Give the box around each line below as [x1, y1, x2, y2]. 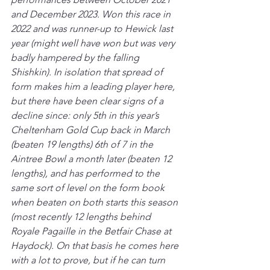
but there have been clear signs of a [11, 95, 166, 107]
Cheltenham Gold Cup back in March [11, 124, 172, 136]
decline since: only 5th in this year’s [11, 109, 162, 121]
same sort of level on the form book [11, 181, 167, 193]
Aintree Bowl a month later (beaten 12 [11, 152, 174, 165]
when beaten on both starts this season [11, 196, 180, 208]
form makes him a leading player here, [11, 80, 177, 92]
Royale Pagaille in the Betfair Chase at [11, 225, 174, 237]
